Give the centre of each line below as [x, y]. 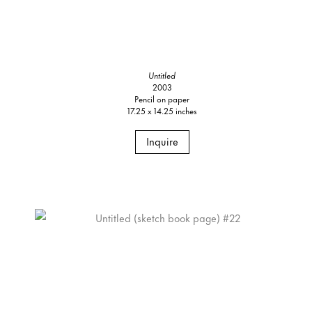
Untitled [162, 75]
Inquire [162, 141]
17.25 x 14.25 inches [162, 110]
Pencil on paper [162, 98]
